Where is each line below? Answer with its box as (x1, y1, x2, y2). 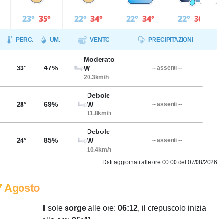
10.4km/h (87, 146, 112, 153)
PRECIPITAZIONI (148, 36, 193, 43)
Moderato (84, 55, 115, 63)
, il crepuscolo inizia (138, 204, 206, 212)
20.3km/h (84, 74, 109, 81)
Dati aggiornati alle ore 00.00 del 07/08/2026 (102, 159, 217, 166)
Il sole (42, 204, 65, 212)
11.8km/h (87, 110, 111, 117)
